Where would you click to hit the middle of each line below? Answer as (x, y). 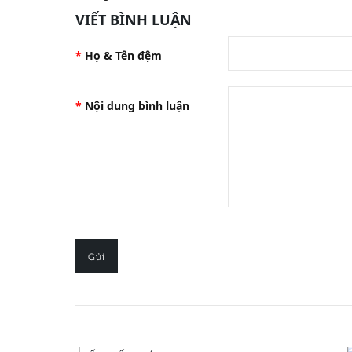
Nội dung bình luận (137, 106)
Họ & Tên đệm (123, 55)
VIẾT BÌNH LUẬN (134, 20)
